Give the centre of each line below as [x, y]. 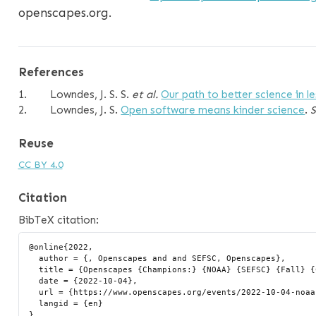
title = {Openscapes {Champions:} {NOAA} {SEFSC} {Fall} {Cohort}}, [34, 269]
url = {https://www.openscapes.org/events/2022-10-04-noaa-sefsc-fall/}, [34, 292]
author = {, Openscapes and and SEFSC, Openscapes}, [34, 258]
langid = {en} [34, 303]
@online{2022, [61, 247]
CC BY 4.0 [40, 164]
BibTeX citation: [58, 220]
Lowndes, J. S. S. [91, 94]
